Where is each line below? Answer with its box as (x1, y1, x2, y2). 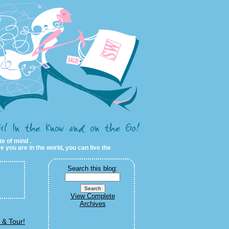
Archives (79, 200, 106, 208)
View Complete (70, 193, 115, 200)
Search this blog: (67, 165, 118, 172)
